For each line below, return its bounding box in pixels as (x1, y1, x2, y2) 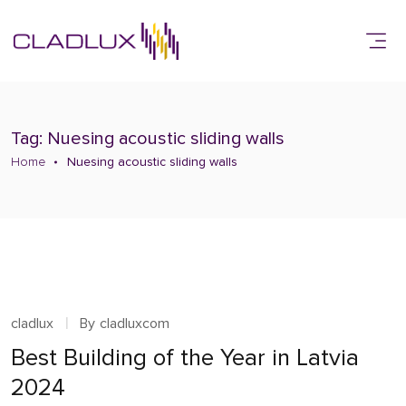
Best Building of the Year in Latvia (11, 343, 359, 372)
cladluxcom (100, 314, 169, 333)
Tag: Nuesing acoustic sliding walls (11, 128, 285, 150)
